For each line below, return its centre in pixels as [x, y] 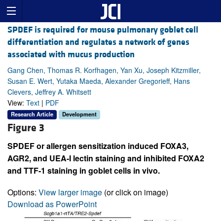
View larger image [70, 192]
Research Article [32, 114]
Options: [23, 192]
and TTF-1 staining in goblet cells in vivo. [84, 170]
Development [79, 114]
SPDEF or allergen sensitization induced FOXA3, [98, 146]
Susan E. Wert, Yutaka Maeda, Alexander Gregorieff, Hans [99, 81]
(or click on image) [135, 192]
